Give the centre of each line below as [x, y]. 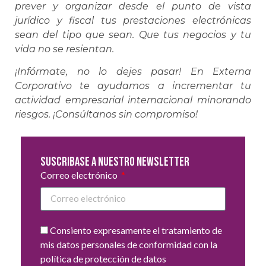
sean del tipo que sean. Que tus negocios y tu [133, 35]
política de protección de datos [103, 259]
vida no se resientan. [64, 49]
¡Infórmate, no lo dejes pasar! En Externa [133, 72]
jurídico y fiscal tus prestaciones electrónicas [133, 21]
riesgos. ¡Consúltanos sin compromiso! [106, 115]
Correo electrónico [80, 175]
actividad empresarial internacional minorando [133, 100]
